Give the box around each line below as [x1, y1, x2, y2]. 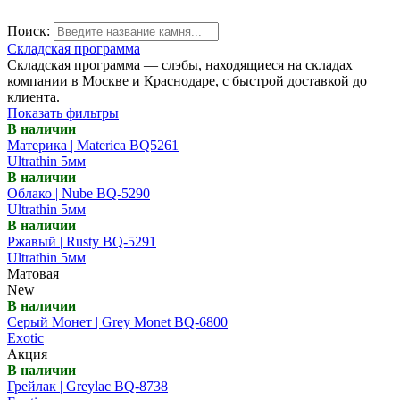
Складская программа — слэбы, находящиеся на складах [7, 56, 353, 72]
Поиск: [7, 22, 50, 38]
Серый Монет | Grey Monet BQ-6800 [7, 313, 228, 329]
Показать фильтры [7, 104, 119, 121]
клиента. [7, 88, 60, 104]
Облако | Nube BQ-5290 [7, 185, 150, 201]
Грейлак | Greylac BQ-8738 [7, 378, 168, 394]
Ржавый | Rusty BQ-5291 [7, 233, 156, 249]
